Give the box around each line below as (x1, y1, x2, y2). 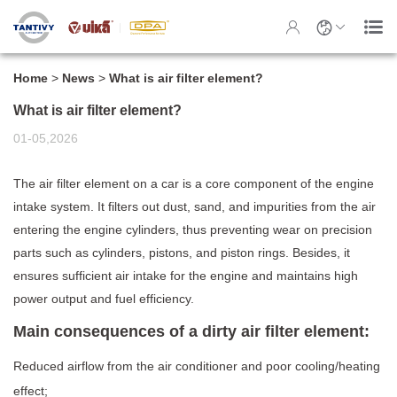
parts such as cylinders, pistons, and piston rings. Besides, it (13, 245, 350, 260)
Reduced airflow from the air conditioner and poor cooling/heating (13, 359, 380, 373)
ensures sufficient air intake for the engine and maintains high (13, 269, 358, 283)
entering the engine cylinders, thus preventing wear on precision (13, 222, 372, 237)
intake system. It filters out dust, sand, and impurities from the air (13, 199, 376, 214)
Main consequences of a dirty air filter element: (13, 323, 370, 340)
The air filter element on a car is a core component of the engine (13, 176, 374, 191)
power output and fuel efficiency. (13, 292, 194, 306)
